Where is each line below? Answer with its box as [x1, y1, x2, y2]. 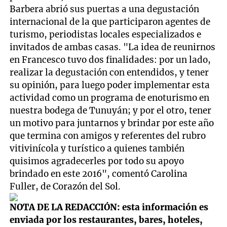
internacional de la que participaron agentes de [10, 16, 211, 28]
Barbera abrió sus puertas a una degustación [10, 4, 200, 15]
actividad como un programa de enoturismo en [10, 92, 210, 104]
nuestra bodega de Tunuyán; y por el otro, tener [10, 105, 212, 117]
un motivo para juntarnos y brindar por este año [10, 118, 214, 129]
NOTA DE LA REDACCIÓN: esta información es [10, 202, 209, 213]
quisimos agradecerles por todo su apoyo [10, 156, 184, 167]
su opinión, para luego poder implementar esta [10, 80, 210, 91]
